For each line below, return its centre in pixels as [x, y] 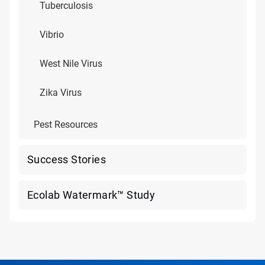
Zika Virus [61, 93]
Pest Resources [66, 125]
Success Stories [67, 159]
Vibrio [52, 35]
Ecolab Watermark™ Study [91, 195]
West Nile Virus [71, 64]
